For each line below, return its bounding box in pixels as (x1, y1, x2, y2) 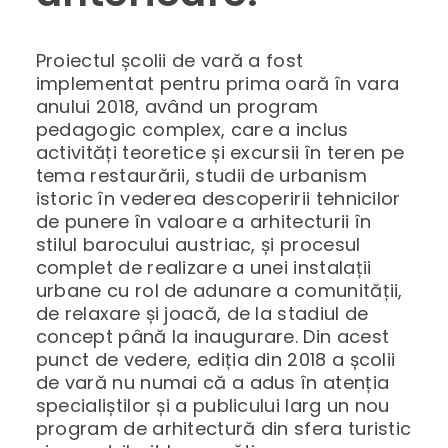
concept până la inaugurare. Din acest (35, 323, 390, 349)
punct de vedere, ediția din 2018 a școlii (35, 346, 396, 372)
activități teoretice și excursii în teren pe (35, 139, 405, 165)
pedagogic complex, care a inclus (35, 116, 349, 142)
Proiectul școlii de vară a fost (35, 47, 304, 73)
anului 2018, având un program (35, 93, 319, 119)
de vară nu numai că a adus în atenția (35, 369, 390, 395)
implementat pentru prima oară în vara (35, 70, 400, 96)
